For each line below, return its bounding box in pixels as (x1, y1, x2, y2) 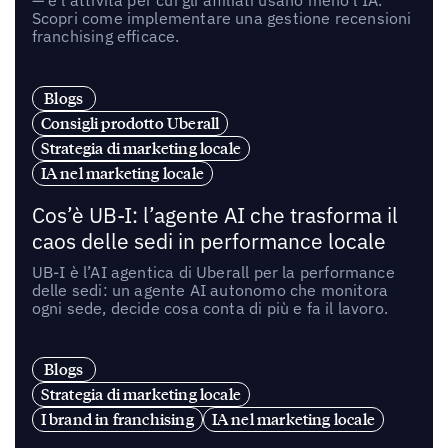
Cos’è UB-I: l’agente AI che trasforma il (31, 201, 398, 229)
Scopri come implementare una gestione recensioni (31, 7, 412, 28)
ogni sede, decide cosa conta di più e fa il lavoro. (31, 297, 388, 318)
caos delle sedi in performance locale (31, 227, 386, 255)
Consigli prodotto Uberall (40, 112, 220, 133)
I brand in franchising (40, 409, 194, 430)
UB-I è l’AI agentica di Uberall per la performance (31, 261, 395, 282)
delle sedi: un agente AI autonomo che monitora (31, 279, 389, 300)
